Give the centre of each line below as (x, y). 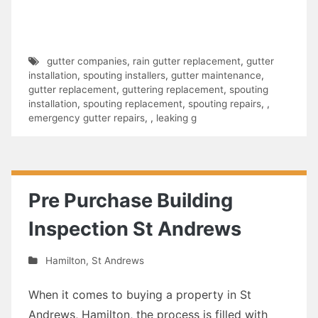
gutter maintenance (216, 75)
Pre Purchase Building (131, 200)
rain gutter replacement (186, 61)
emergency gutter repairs (87, 117)
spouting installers (124, 75)
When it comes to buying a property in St (140, 294)
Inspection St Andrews (135, 229)
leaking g (176, 117)
